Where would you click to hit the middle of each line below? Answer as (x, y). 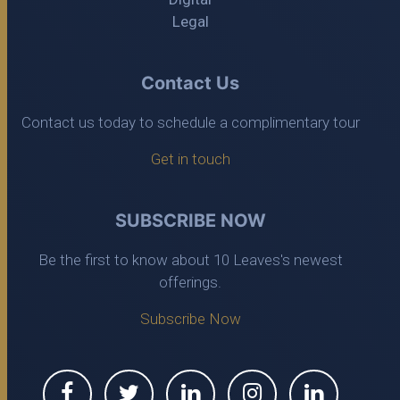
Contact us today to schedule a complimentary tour (190, 122)
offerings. (190, 282)
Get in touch (190, 159)
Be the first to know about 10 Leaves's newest (190, 260)
